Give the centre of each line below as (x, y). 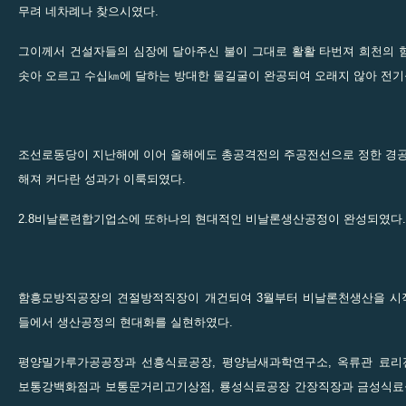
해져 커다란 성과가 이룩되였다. (102, 179)
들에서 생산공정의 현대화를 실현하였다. (126, 322)
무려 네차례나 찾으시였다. (88, 11)
